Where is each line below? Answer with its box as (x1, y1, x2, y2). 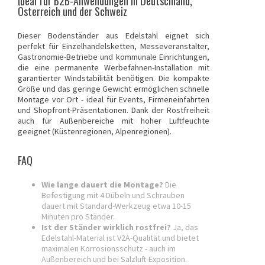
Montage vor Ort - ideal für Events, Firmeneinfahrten (18, 93, 209, 105)
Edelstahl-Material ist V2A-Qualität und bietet (41, 232, 199, 243)
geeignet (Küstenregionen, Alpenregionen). (18, 125, 172, 137)
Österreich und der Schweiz (18, 2, 127, 19)
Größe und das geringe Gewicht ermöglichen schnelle (18, 83, 209, 94)
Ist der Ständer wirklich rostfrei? (41, 221, 171, 232)
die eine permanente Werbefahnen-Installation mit (18, 62, 209, 73)
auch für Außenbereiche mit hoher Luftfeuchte (18, 115, 209, 126)
